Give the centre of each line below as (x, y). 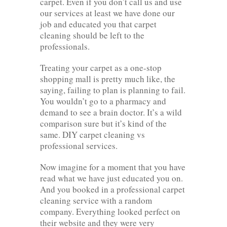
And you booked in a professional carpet (112, 189)
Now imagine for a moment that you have (113, 167)
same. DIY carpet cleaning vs (92, 134)
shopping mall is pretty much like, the (108, 79)
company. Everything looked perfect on (110, 211)
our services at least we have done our (107, 13)
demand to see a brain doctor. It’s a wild (111, 112)
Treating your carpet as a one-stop (101, 67)
